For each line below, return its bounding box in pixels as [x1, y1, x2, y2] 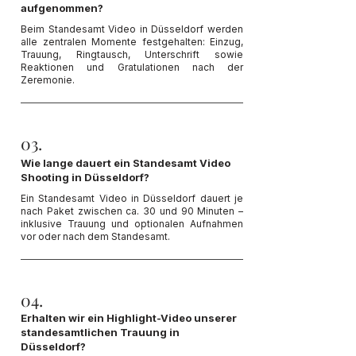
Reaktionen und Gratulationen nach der [21, 61, 243, 73]
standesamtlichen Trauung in [21, 326, 180, 339]
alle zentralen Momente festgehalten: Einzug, [21, 36, 243, 48]
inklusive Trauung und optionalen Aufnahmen [21, 218, 243, 230]
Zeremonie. [21, 74, 75, 86]
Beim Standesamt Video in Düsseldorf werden [21, 23, 243, 35]
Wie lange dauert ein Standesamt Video [21, 157, 230, 169]
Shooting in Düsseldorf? [21, 171, 149, 184]
